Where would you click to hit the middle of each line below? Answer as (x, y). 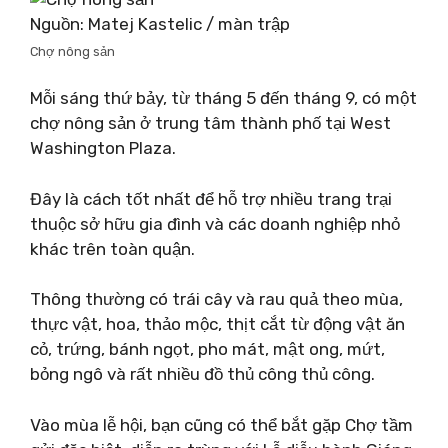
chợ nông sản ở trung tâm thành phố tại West (210, 123)
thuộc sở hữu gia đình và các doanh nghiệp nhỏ (215, 223)
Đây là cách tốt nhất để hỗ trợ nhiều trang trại (211, 198)
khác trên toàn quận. (112, 248)
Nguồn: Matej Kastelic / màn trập (160, 23)
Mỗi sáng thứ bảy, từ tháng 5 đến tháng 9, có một (223, 98)
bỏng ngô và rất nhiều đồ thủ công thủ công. (202, 374)
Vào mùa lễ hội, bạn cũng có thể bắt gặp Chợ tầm (221, 424)
